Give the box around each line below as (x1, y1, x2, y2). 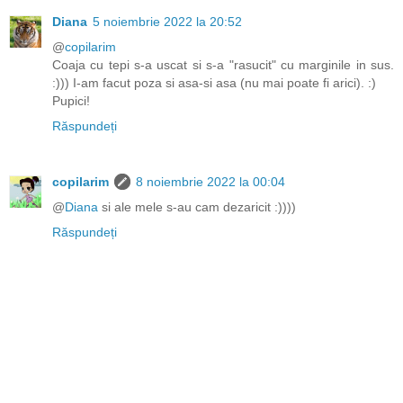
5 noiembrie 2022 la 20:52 (93, 14, 242, 30)
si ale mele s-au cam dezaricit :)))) (98, 200, 296, 215)
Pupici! (52, 94, 90, 109)
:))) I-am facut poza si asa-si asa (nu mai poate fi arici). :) (52, 76, 376, 91)
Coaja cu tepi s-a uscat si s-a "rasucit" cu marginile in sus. (52, 58, 394, 73)
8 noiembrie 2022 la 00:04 (136, 175, 285, 190)
